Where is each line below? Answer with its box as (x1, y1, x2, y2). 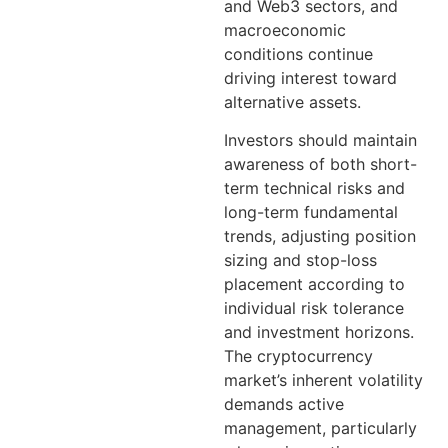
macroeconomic (224, 19, 346, 40)
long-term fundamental (224, 202, 398, 223)
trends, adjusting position (224, 226, 416, 247)
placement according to (224, 274, 405, 295)
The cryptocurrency (224, 346, 373, 367)
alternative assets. (224, 91, 361, 112)
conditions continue (224, 43, 373, 64)
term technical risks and (224, 178, 405, 199)
